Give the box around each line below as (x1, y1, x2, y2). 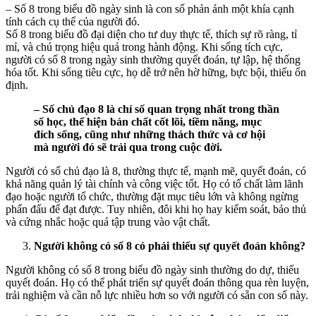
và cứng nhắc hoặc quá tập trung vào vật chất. (6, 215, 210, 228)
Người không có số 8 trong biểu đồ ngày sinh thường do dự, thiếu (6, 263, 299, 276)
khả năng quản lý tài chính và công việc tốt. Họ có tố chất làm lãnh (6, 177, 303, 190)
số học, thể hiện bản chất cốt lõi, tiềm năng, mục (34, 115, 262, 128)
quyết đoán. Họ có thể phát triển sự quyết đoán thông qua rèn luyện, (6, 276, 309, 288)
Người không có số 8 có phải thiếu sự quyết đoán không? (34, 239, 305, 252)
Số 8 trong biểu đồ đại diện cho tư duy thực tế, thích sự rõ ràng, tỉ (6, 28, 297, 40)
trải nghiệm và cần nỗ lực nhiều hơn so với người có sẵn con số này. (6, 288, 308, 301)
